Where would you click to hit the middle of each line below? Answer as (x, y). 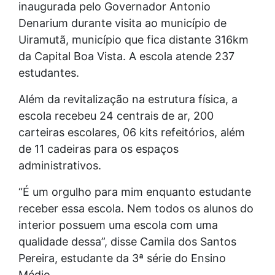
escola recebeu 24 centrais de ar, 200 (116, 115)
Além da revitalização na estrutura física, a (128, 99)
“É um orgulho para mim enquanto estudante (135, 192)
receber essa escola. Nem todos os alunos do (136, 208)
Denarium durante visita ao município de (122, 23)
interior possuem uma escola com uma (118, 225)
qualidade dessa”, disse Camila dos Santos (127, 241)
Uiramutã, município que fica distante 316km (134, 39)
